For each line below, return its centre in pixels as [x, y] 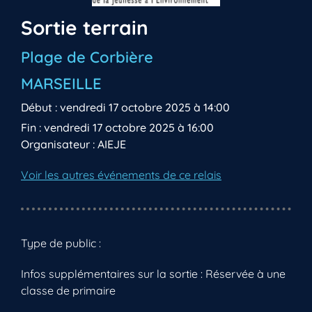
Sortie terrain [85, 28]
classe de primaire [68, 291]
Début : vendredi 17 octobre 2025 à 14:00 [125, 108]
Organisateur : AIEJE [73, 145]
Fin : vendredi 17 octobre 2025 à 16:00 [117, 128]
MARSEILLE [61, 84]
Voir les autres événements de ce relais [121, 175]
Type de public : [61, 243]
